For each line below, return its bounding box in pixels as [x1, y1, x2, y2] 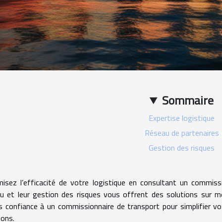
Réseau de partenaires [144, 127, 219, 139]
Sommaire [162, 91, 214, 110]
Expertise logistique [149, 112, 215, 124]
